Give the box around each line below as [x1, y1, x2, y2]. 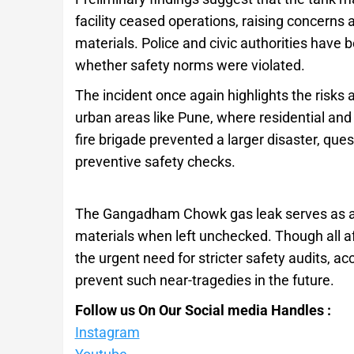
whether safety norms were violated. [74, 56, 305, 73]
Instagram [74, 323, 140, 341]
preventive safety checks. [74, 153, 235, 170]
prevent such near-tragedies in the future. [74, 271, 334, 288]
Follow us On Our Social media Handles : [74, 301, 331, 318]
